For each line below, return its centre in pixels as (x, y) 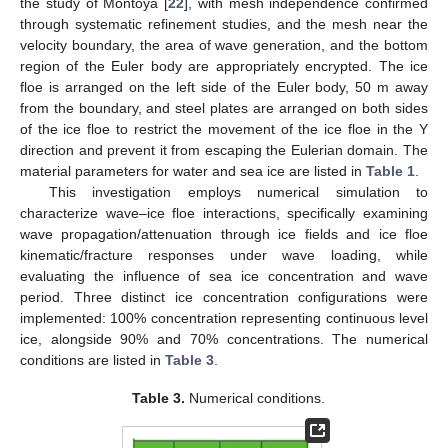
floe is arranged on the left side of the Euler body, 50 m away (224, 86)
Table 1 (390, 170)
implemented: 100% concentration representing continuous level (224, 317)
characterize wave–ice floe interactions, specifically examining (224, 212)
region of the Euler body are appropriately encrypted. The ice (224, 65)
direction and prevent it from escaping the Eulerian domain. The (224, 149)
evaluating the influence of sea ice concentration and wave (224, 275)
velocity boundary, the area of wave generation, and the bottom (224, 44)
